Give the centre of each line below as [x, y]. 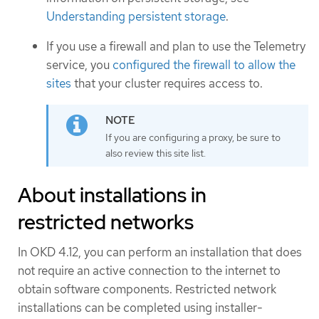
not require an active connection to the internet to [149, 271]
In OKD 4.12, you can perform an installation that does [160, 252]
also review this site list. [156, 153]
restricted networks [106, 223]
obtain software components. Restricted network [147, 289]
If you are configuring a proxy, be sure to [193, 137]
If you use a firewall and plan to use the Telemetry [176, 47]
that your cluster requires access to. [167, 84]
